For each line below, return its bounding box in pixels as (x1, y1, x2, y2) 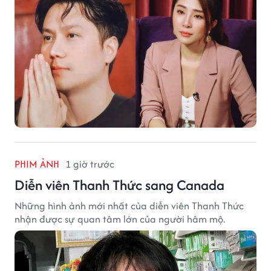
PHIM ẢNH (15, 156, 59, 171)
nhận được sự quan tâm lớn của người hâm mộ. (15, 211, 225, 226)
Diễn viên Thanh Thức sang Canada (15, 174, 224, 195)
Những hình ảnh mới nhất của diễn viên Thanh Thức (15, 198, 244, 213)
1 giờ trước (65, 156, 114, 171)
